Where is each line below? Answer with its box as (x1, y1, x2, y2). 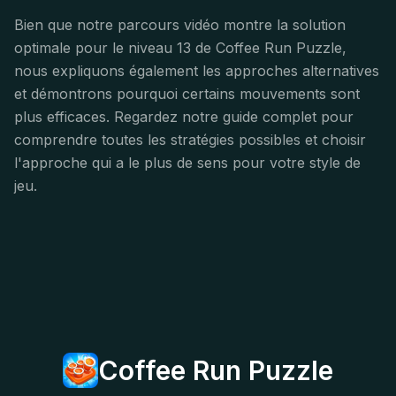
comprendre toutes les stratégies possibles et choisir (14, 131, 366, 148)
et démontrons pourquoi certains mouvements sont (14, 85, 360, 103)
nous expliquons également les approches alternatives (14, 62, 379, 80)
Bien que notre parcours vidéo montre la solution (14, 16, 346, 34)
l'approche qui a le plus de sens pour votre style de (14, 154, 361, 171)
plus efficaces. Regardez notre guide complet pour (14, 108, 354, 126)
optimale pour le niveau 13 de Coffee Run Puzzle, (14, 39, 346, 57)
